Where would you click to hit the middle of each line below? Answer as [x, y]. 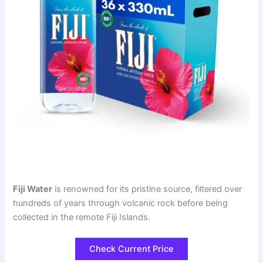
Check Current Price [131, 249]
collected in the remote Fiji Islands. [82, 218]
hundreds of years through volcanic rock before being [121, 203]
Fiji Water [33, 189]
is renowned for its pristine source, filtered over [147, 189]
